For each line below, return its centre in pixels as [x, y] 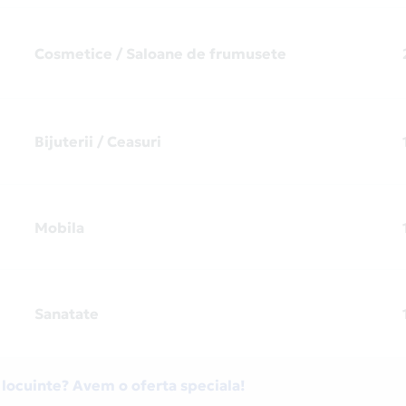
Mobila [59, 227]
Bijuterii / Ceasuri [97, 141]
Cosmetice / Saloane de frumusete [160, 53]
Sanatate [66, 314]
